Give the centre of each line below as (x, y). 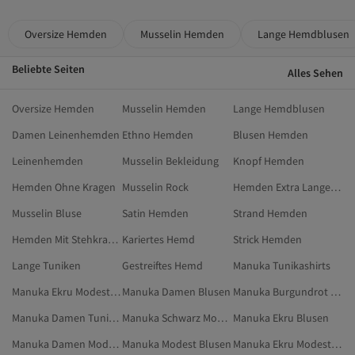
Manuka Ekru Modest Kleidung (115, 292)
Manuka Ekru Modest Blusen (336, 344)
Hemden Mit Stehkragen (113, 240)
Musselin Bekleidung (171, 161)
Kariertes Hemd (159, 240)
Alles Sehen (315, 73)
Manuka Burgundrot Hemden (335, 292)
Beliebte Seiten (48, 69)
